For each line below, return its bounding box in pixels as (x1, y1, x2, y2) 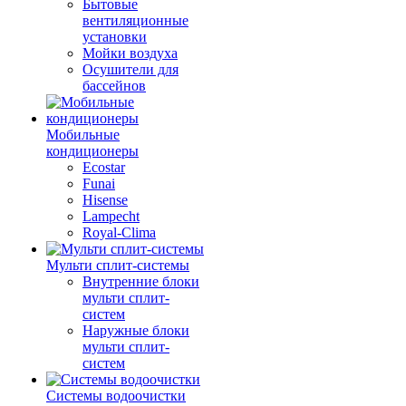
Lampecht (82, 208, 140, 224)
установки (82, 29, 147, 44)
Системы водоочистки (46, 388, 186, 403)
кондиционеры (46, 143, 139, 159)
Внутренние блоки (82, 274, 199, 289)
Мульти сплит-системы (46, 257, 189, 273)
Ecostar (82, 159, 125, 175)
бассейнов (82, 78, 146, 93)
